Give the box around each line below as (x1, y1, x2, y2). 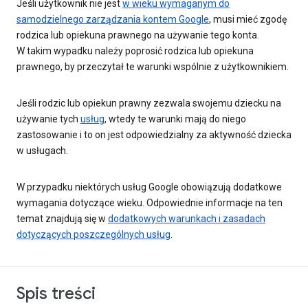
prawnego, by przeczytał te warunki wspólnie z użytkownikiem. (16, 61, 289, 73)
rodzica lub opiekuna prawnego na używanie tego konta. (16, 30, 259, 41)
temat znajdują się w (16, 213, 108, 225)
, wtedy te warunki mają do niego (104, 113, 246, 125)
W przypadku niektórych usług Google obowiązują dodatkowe (16, 181, 282, 193)
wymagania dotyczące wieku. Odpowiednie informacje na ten (16, 197, 283, 209)
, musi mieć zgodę (209, 14, 287, 25)
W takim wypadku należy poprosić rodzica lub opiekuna (16, 45, 254, 57)
